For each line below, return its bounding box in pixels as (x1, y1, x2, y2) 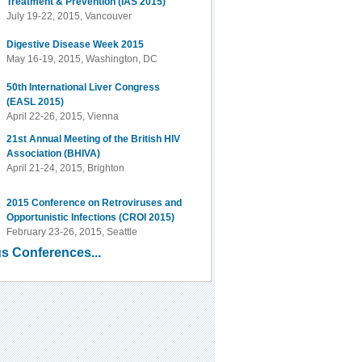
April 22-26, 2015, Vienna (6, 111, 120, 122)
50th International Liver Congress (6, 82, 161, 93)
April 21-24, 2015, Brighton (6, 162, 125, 174)
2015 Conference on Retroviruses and (6, 197, 183, 208)
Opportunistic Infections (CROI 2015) (6, 212, 175, 223)
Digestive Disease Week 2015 (6, 39, 145, 50)
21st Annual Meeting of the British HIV (6, 133, 181, 145)
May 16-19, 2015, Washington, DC (6, 53, 158, 65)
